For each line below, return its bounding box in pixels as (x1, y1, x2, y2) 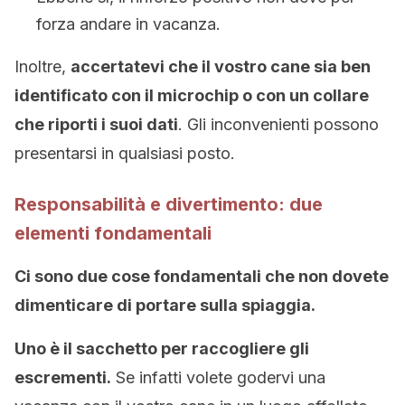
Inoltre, (14, 57, 71, 76)
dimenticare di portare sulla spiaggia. (14, 296, 316, 315)
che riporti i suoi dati (14, 115, 178, 134)
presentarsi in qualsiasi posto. (14, 144, 235, 163)
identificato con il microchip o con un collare (14, 86, 369, 105)
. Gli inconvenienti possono (178, 115, 379, 134)
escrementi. (14, 368, 111, 387)
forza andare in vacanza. (36, 14, 221, 33)
